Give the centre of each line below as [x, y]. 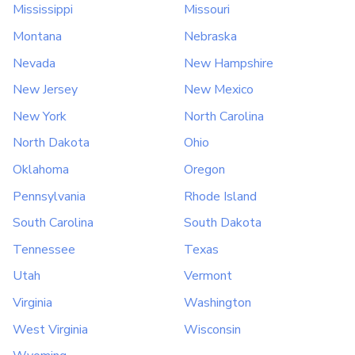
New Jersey [45, 90]
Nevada [34, 63]
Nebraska [210, 37]
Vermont [208, 276]
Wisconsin [212, 329]
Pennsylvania [49, 196]
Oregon [204, 170]
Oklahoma [41, 170]
